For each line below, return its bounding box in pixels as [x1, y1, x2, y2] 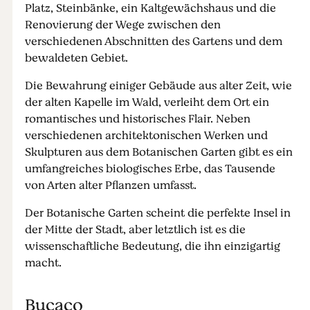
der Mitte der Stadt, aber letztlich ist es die [24, 221, 246, 238]
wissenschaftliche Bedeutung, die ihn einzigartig [24, 238, 280, 255]
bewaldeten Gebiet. [24, 50, 128, 66]
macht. [24, 255, 62, 271]
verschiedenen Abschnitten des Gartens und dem [24, 33, 282, 50]
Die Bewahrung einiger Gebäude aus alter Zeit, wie [24, 77, 292, 94]
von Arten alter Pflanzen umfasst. [24, 177, 197, 194]
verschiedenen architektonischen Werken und [24, 127, 268, 144]
